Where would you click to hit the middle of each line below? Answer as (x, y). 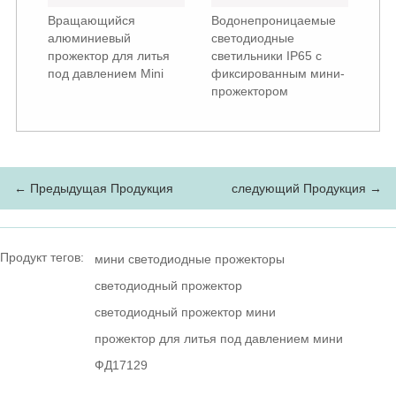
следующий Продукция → (307, 189)
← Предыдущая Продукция (94, 189)
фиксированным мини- (278, 74)
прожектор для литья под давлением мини (219, 339)
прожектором (250, 91)
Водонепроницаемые (274, 21)
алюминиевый (89, 38)
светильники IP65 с (267, 56)
